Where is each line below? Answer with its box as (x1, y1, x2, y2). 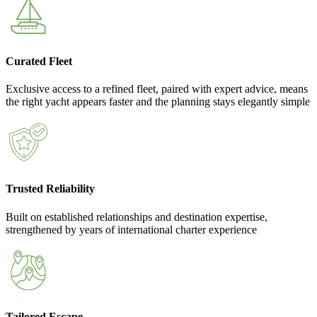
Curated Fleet (6, 54, 72, 67)
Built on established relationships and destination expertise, (6, 210, 267, 223)
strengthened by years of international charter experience (6, 223, 257, 236)
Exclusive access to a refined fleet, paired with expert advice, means (6, 83, 308, 95)
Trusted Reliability (6, 183, 95, 195)
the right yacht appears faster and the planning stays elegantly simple (6, 96, 310, 108)
